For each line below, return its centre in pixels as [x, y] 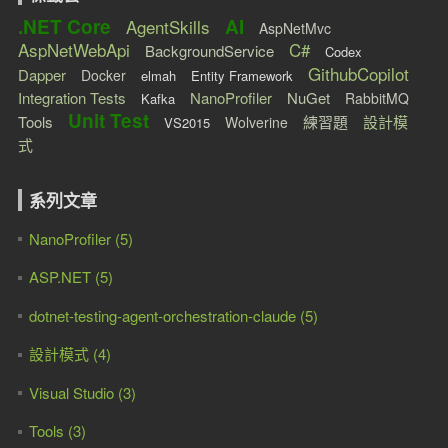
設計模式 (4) [69, 353]
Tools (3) [57, 430]
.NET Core [64, 26]
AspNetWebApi [73, 49]
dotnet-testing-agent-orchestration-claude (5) [173, 315]
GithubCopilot [358, 73]
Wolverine [256, 122]
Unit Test [108, 120]
